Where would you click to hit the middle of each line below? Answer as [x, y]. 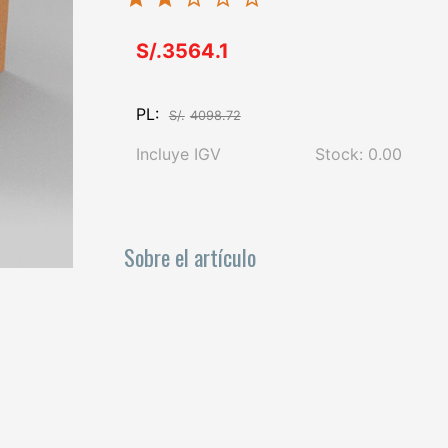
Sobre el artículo [190, 256]
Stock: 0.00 [358, 154]
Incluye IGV [178, 154]
